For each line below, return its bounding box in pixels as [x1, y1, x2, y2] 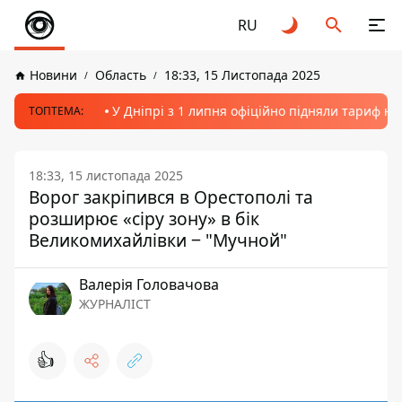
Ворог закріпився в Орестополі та [29, 185, 313, 209]
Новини [30, 66, 77, 83]
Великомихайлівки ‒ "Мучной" [29, 228, 287, 252]
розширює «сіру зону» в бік [29, 206, 259, 231]
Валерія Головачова [79, 275, 219, 294]
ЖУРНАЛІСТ [79, 295, 151, 312]
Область [95, 66, 146, 83]
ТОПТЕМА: [29, 103, 83, 118]
